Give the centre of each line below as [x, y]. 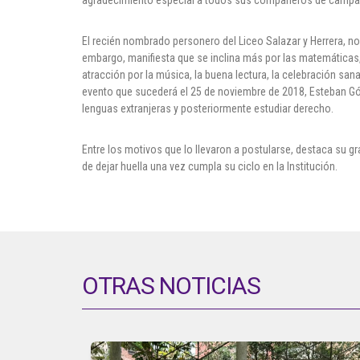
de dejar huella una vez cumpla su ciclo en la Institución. [210, 166]
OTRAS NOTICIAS [171, 285]
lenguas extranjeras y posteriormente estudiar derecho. [208, 108]
